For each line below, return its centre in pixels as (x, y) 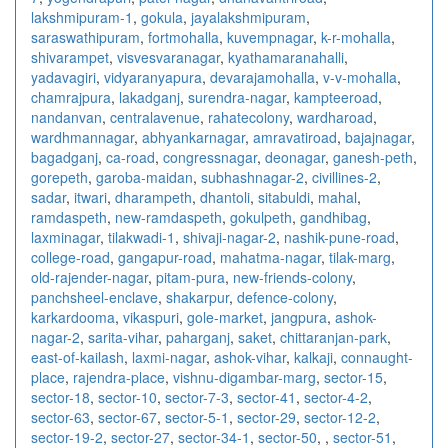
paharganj (198, 336)
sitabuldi (284, 196)
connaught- (377, 356)
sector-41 (266, 396)
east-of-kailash (77, 356)
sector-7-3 (197, 396)
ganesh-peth (373, 156)
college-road (70, 256)
